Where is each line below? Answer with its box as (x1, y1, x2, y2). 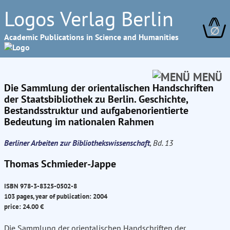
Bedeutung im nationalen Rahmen (4, 115, 154, 128)
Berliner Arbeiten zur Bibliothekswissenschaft (4, 138, 150, 148)
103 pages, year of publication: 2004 (4, 191, 107, 201)
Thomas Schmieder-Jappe (4, 157, 116, 170)
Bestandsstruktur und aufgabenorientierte (4, 104, 188, 117)
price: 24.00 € (4, 202, 44, 212)
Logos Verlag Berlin (4, 5, 174, 32)
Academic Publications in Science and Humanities (4, 32, 179, 42)
